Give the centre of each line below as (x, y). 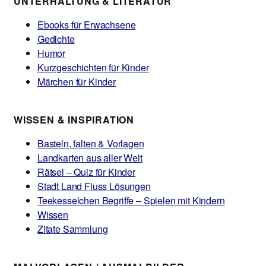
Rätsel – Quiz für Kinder (86, 172)
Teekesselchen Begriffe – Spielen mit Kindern (131, 200)
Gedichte (56, 39)
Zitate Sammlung (73, 229)
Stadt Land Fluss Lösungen (94, 186)
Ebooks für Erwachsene (87, 24)
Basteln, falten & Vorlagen (91, 143)
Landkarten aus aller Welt (90, 157)
